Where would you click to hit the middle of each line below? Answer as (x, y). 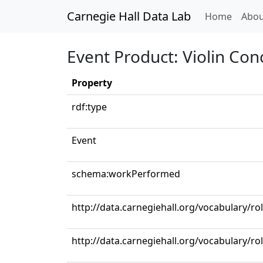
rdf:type (89, 107)
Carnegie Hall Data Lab (129, 16)
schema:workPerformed (126, 174)
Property (92, 83)
